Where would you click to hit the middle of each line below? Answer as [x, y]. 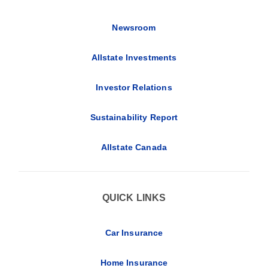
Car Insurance [134, 232]
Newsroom [134, 27]
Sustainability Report [134, 117]
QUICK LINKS [134, 197]
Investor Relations [134, 87]
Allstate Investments [134, 57]
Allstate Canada [134, 147]
